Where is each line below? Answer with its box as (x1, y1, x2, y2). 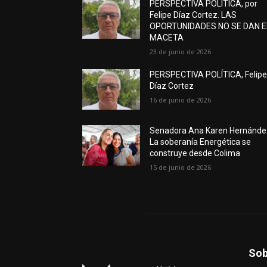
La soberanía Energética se (150, 136, 252, 147)
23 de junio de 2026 (150, 46, 212, 56)
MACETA (150, 32, 184, 42)
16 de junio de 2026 (150, 95, 212, 104)
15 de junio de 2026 (150, 162, 212, 172)
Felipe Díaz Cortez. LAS (150, 10, 237, 20)
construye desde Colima (150, 148, 241, 158)
